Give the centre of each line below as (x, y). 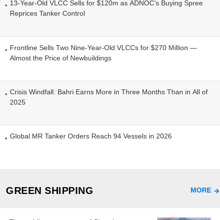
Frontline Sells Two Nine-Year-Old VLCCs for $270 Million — (103, 47)
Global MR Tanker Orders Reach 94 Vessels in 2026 (91, 136)
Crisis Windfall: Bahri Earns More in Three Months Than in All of (109, 92)
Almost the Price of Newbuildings (61, 58)
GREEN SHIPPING (50, 190)
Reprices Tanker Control (47, 13)
